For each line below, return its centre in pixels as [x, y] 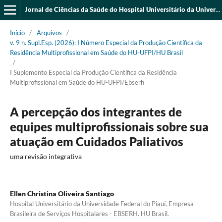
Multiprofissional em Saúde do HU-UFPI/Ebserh [77, 82]
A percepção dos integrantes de [96, 111]
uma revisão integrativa [46, 156]
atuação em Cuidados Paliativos [96, 141]
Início [17, 32]
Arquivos [49, 32]
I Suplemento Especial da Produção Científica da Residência [93, 72]
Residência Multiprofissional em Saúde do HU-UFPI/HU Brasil [96, 52]
